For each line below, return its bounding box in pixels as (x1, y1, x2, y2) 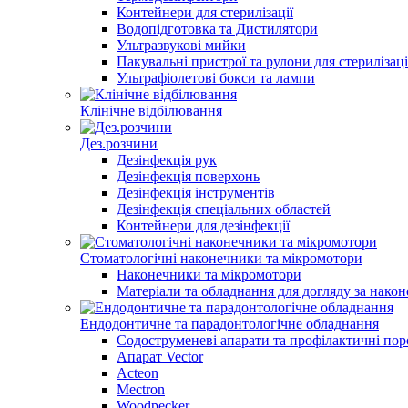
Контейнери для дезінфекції (117, 218, 290, 233)
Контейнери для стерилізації (117, 5, 293, 20)
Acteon (117, 365, 158, 381)
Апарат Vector (117, 349, 203, 364)
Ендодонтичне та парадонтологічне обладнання (80, 316, 379, 331)
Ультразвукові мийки (117, 37, 246, 53)
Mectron (117, 382, 165, 397)
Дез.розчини (80, 136, 158, 151)
